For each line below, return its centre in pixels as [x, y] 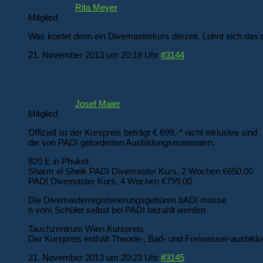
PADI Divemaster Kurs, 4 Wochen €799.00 [110, 181]
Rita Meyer [96, 7]
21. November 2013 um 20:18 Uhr [93, 55]
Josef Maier [98, 104]
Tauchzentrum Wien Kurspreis [86, 229]
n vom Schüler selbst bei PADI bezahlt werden [117, 210]
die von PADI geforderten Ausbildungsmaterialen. [122, 143]
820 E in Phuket [58, 161]
